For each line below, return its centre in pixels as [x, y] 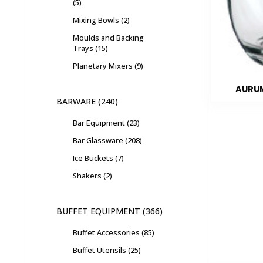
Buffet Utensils [100, 250]
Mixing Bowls [96, 20]
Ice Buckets [93, 158]
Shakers [87, 175]
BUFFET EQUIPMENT [98, 211]
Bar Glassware [98, 140]
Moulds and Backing [108, 37]
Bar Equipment [99, 122]
